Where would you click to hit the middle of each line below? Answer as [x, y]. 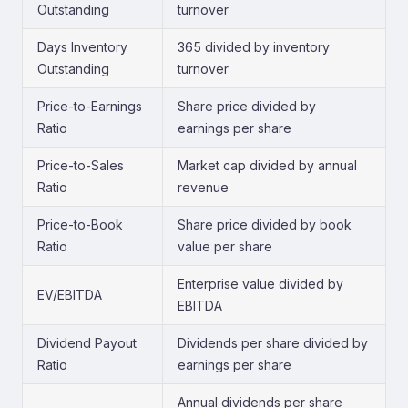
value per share [225, 246]
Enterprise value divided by [260, 284]
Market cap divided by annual [267, 165]
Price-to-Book [80, 224]
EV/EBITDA [70, 295]
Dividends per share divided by [273, 343]
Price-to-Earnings [90, 106]
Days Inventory [82, 47]
